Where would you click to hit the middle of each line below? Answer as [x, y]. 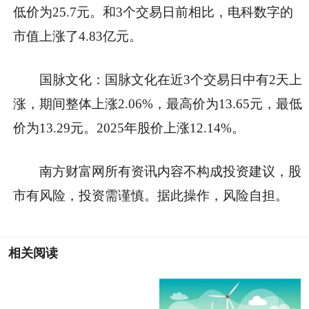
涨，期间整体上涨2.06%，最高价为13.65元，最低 [158, 103]
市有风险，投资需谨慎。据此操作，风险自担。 [151, 195]
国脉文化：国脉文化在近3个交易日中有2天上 [171, 79]
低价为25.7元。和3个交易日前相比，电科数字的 [153, 12]
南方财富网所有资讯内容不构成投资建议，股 [171, 171]
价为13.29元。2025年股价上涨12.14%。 [129, 128]
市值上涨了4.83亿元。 [78, 36]
